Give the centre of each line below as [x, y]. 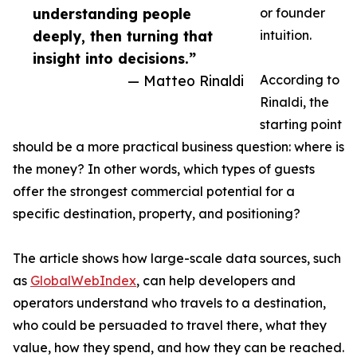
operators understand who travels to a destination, [169, 303]
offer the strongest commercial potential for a [154, 192]
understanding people [112, 14]
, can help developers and [216, 281]
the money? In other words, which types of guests [164, 169]
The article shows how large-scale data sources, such [177, 259]
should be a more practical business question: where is [178, 147]
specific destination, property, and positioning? [157, 214]
